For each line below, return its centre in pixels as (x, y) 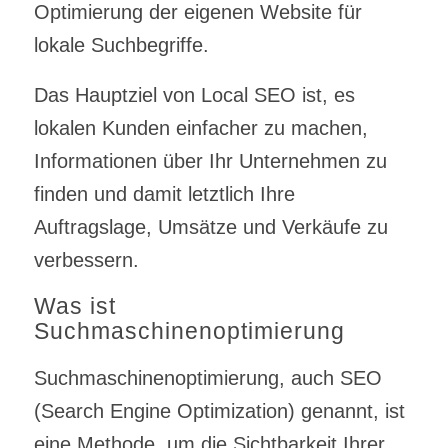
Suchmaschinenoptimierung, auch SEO (207, 378)
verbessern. (86, 260)
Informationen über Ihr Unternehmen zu (210, 161)
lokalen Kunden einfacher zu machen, (200, 128)
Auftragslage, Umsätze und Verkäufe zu (210, 227)
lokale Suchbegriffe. (121, 45)
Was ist (74, 306)
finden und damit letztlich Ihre (164, 194)
